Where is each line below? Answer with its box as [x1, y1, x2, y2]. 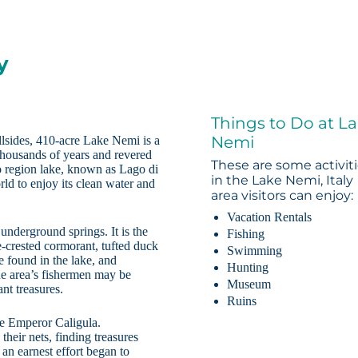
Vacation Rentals [227, 210, 312, 225]
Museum [227, 277, 272, 292]
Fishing [227, 227, 265, 241]
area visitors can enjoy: [211, 188, 354, 204]
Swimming [227, 244, 283, 258]
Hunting [227, 261, 269, 275]
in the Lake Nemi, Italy [211, 173, 354, 189]
